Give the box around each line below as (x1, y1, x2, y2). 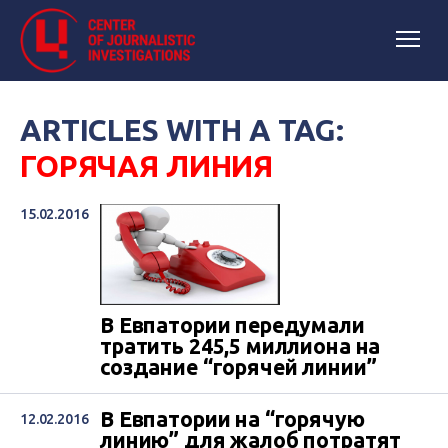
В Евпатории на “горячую (100, 407, 365, 432)
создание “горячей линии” (100, 355, 377, 380)
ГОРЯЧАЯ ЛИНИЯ (20, 149, 274, 183)
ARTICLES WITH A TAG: (20, 113, 345, 147)
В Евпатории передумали (100, 313, 365, 338)
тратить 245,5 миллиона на (100, 334, 381, 359)
